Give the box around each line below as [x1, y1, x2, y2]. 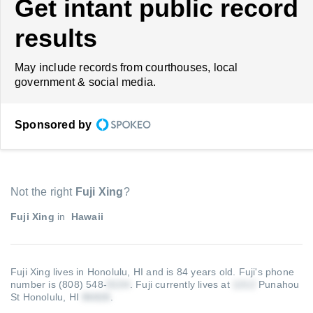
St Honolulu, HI [10, 291, 82, 303]
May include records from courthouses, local [15, 61, 238, 73]
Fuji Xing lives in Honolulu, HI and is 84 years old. [10, 266, 239, 277]
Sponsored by [15, 119, 92, 131]
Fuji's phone [238, 266, 295, 277]
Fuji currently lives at [136, 279, 233, 290]
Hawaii [68, 211, 104, 222]
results [15, 24, 97, 52]
